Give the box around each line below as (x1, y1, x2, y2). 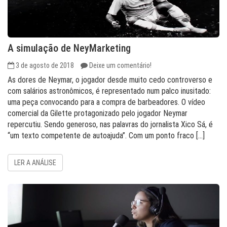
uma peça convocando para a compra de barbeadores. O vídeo (8, 97, 205, 107)
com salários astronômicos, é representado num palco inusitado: (8, 86, 211, 96)
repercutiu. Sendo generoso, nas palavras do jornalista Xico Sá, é (8, 120, 213, 129)
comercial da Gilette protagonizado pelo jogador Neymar (8, 108, 187, 118)
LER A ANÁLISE (14, 159, 56, 167)
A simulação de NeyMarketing (8, 42, 131, 54)
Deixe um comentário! (89, 61, 152, 69)
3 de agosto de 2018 (16, 61, 74, 69)
